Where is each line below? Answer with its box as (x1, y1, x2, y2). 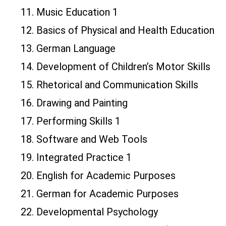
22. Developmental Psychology (21, 206, 158, 218)
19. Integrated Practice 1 (21, 151, 132, 164)
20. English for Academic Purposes (21, 169, 176, 182)
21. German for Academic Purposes (21, 188, 179, 200)
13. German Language (21, 42, 116, 55)
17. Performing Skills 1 (21, 115, 121, 128)
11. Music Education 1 (21, 6, 118, 19)
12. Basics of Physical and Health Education (21, 24, 214, 37)
